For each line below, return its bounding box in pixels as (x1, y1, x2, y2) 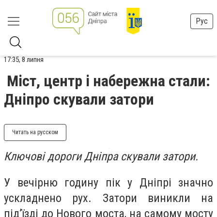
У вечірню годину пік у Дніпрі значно (4, 175, 213, 189)
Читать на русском (12, 129, 58, 136)
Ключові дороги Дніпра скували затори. (4, 150, 198, 163)
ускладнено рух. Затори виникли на (4, 191, 213, 205)
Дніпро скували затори (4, 90, 154, 108)
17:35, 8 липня (4, 55, 44, 64)
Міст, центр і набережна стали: (7, 72, 210, 90)
